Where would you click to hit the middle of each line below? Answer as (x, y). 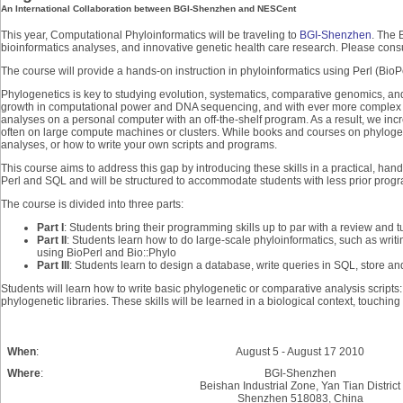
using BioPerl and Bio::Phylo (107, 252)
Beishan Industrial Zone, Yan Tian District (300, 385)
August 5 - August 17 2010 (300, 351)
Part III (53, 265)
